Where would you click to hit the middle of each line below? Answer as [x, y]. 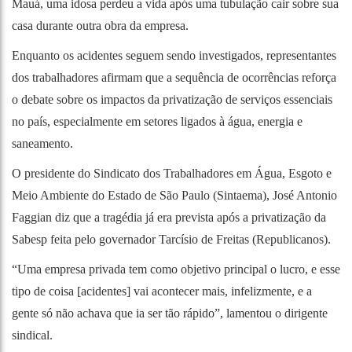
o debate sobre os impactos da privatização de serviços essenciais [172, 99]
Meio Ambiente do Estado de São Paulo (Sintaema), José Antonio [174, 195]
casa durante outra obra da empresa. [100, 25]
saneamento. [42, 143]
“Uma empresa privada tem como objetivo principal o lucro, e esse [176, 269]
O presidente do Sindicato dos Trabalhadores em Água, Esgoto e [172, 173]
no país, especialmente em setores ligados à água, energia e [157, 121]
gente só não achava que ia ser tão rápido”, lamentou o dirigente [170, 313]
